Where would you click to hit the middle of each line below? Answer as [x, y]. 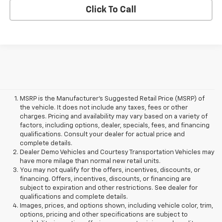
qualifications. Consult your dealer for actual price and [102, 135]
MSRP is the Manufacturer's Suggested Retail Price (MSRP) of [112, 99]
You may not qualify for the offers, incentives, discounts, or [110, 170]
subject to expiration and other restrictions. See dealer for [109, 188]
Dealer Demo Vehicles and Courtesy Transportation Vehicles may [117, 153]
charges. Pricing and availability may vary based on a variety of [114, 117]
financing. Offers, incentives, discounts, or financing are [105, 179]
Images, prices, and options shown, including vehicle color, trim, [116, 206]
